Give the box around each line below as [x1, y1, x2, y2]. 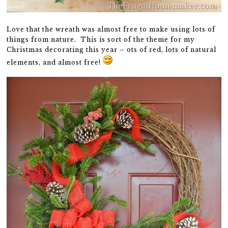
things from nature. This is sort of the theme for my [7, 36, 195, 44]
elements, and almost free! [7, 59, 103, 67]
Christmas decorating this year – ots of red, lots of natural [7, 46, 217, 54]
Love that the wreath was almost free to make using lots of [7, 25, 216, 34]
